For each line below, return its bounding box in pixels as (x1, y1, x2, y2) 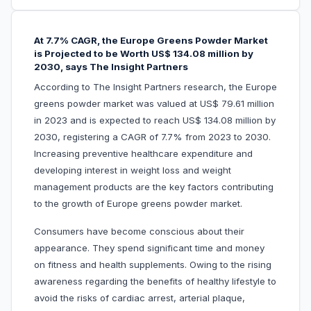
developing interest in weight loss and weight (34, 165, 231, 176)
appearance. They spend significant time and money (34, 242, 264, 254)
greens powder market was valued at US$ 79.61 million (34, 98, 274, 110)
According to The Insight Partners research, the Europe (34, 81, 277, 93)
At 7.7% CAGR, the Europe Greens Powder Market (34, 35, 268, 47)
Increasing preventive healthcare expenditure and (34, 148, 253, 160)
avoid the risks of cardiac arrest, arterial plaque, (34, 292, 245, 304)
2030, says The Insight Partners (34, 61, 188, 73)
